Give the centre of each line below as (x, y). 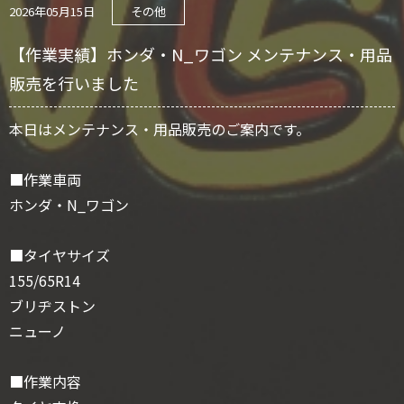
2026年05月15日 (52, 12)
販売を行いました (74, 83)
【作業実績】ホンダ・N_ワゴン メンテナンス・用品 (201, 55)
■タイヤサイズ (60, 256)
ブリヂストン (52, 306)
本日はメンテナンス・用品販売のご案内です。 (160, 129)
